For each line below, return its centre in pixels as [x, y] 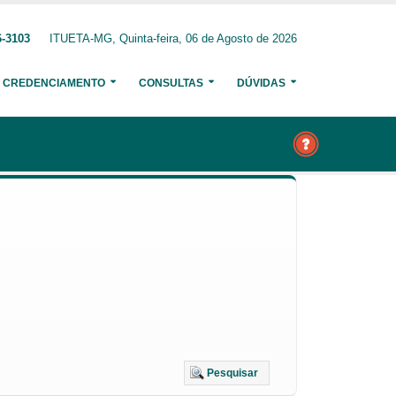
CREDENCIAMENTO [54, 83]
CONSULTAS [171, 83]
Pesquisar [232, 373]
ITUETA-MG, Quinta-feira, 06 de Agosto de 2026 [173, 39]
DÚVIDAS [261, 83]
